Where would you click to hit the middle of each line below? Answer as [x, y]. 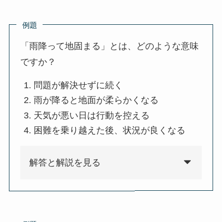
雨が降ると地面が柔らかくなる [96, 100]
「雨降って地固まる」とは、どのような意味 [110, 46]
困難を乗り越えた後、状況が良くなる [110, 131]
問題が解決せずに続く [79, 85]
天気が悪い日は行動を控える [92, 115]
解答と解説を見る [65, 163]
